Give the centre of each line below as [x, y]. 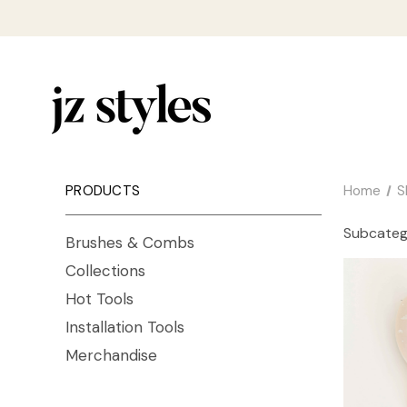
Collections [105, 271]
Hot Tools [99, 299]
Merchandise [111, 356]
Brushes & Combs [130, 243]
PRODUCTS [103, 191]
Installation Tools [125, 328]
